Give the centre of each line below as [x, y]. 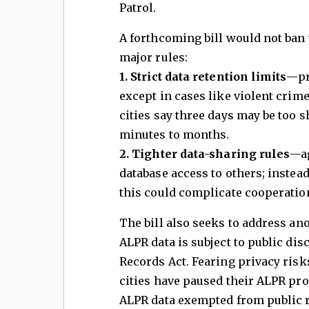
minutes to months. [175, 134]
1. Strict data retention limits [203, 76]
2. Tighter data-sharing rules [205, 153]
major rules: [153, 57]
